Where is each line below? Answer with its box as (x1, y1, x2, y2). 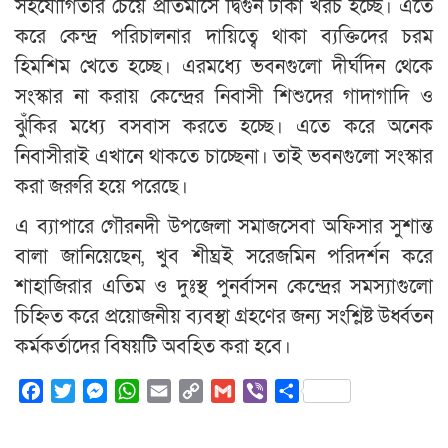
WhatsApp (139, 379, 213, 402)
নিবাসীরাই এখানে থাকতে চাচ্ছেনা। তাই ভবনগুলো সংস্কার (15, 143, 433, 170)
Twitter (75, 379, 123, 402)
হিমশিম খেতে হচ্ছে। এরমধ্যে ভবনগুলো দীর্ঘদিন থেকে (15, 53, 433, 80)
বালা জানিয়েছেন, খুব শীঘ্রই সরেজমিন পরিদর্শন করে (15, 243, 433, 270)
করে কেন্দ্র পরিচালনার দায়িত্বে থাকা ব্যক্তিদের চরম (15, 23, 433, 50)
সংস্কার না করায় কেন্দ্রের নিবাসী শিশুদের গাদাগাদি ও (15, 83, 433, 110)
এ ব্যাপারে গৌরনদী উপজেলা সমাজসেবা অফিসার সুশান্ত (15, 213, 433, 240)
